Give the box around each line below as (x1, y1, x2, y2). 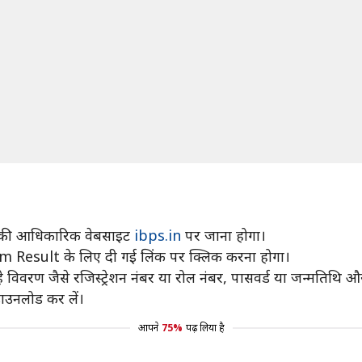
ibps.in (134, 225, 181, 245)
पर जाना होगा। (181, 225, 266, 245)
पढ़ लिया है (185, 321, 225, 335)
